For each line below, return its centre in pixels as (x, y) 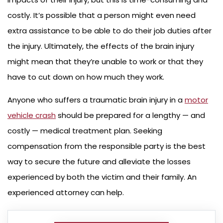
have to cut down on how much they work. (86, 77)
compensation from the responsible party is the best (107, 146)
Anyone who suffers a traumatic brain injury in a (96, 100)
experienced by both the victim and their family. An (102, 177)
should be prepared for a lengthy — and (130, 115)
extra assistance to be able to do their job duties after (110, 31)
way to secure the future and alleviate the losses (99, 162)
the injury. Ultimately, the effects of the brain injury (101, 46)
